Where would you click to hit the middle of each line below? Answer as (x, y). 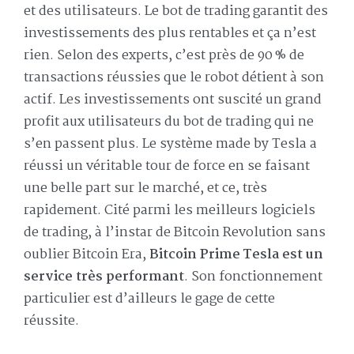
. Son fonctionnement (253, 277)
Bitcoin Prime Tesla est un (236, 255)
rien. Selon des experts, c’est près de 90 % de (164, 56)
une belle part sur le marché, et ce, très (145, 189)
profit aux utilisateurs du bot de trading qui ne (169, 122)
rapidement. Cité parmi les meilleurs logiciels (169, 211)
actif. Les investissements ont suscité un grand (173, 100)
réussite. (51, 322)
